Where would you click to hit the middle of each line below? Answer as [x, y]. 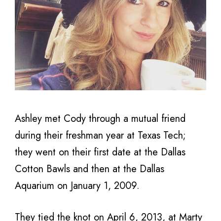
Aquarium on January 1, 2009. [77, 185]
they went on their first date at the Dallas [100, 152]
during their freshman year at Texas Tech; [100, 135]
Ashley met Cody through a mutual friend [100, 118]
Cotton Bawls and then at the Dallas [90, 169]
